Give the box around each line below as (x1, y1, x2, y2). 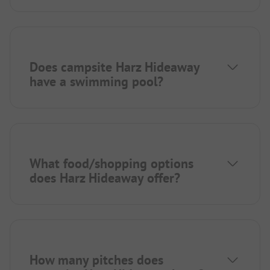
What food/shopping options (30, 155, 193, 172)
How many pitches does (30, 251, 163, 269)
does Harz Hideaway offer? (30, 169, 180, 187)
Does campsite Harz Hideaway (30, 58, 199, 76)
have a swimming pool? (30, 73, 163, 90)
